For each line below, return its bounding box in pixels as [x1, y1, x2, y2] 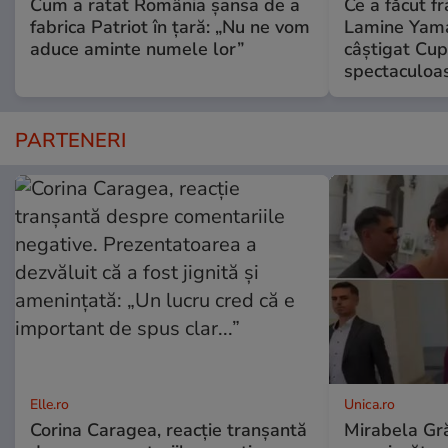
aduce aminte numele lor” [30, 37, 244, 62]
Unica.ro [343, 395, 395, 415]
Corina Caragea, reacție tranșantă [30, 418, 307, 443]
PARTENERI [15, 127, 126, 155]
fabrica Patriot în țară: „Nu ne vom [30, 15, 310, 40]
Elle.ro [30, 395, 69, 415]
